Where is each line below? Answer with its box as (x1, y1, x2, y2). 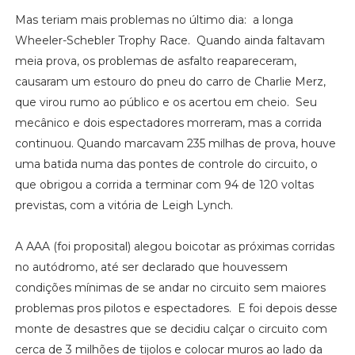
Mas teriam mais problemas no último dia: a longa (14, 12, 293, 27)
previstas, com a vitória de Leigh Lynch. (14, 197, 233, 212)
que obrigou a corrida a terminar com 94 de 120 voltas (14, 177, 314, 192)
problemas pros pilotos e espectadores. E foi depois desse (14, 300, 338, 315)
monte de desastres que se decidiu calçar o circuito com (14, 321, 327, 336)
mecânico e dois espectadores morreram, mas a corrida (14, 115, 322, 130)
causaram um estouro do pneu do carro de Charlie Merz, (14, 74, 326, 89)
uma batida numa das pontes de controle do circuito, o (14, 156, 318, 171)
